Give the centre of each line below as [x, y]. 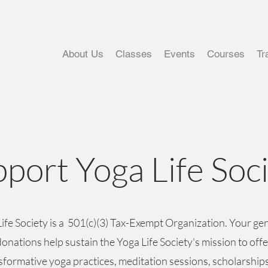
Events [179, 54]
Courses [226, 54]
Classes [134, 54]
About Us [83, 54]
